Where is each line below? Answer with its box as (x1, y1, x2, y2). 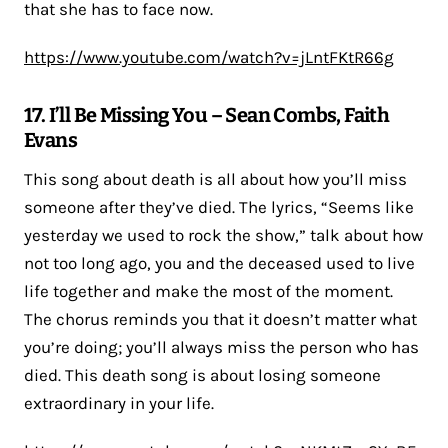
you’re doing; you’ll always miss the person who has (24, 336, 419, 357)
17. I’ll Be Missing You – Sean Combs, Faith (24, 102, 390, 127)
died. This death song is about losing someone (24, 364, 381, 385)
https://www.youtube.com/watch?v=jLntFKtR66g (24, 46, 394, 67)
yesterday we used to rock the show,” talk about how (24, 224, 423, 245)
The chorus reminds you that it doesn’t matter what (24, 308, 417, 329)
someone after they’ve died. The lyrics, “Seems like (24, 196, 414, 217)
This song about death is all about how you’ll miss (24, 168, 407, 189)
